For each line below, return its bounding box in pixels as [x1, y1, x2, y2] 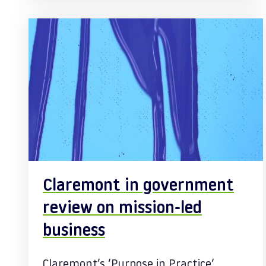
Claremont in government [43, 178, 234, 195]
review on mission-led [43, 201, 202, 217]
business [43, 223, 105, 240]
